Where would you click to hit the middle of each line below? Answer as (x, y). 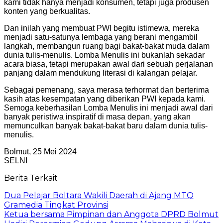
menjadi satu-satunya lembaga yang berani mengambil (101, 37)
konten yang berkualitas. (47, 11)
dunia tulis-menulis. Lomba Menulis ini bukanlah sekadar (104, 55)
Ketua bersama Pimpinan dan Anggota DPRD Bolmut (111, 214)
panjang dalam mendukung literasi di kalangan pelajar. (101, 73)
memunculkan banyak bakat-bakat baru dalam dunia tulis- (106, 125)
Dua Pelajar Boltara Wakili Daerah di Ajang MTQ (99, 195)
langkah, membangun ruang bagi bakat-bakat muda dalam (107, 46)
